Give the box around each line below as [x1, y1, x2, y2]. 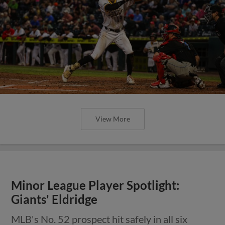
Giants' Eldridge [11, 192, 98, 206]
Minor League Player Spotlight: [11, 178, 180, 192]
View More [95, 115, 130, 123]
